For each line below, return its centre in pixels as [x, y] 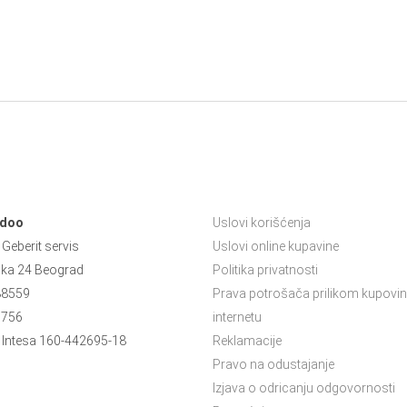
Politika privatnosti [265, 270]
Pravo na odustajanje [273, 365]
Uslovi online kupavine [276, 247]
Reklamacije [247, 341]
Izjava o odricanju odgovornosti [304, 388]
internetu [237, 318]
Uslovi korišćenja [262, 223]
